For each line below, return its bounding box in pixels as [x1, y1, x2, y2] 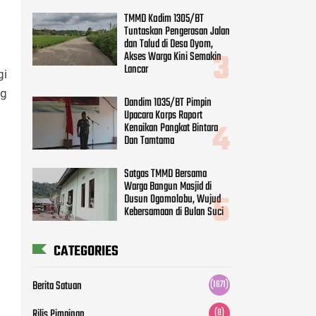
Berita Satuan [32, 276, 82, 296]
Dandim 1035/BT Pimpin [124, 93, 212, 112]
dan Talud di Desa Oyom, [124, 35, 213, 54]
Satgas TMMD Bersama [124, 164, 207, 183]
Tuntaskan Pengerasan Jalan [124, 23, 230, 42]
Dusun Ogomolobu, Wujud [124, 190, 221, 209]
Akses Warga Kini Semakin [124, 48, 221, 67]
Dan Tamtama [124, 131, 174, 150]
